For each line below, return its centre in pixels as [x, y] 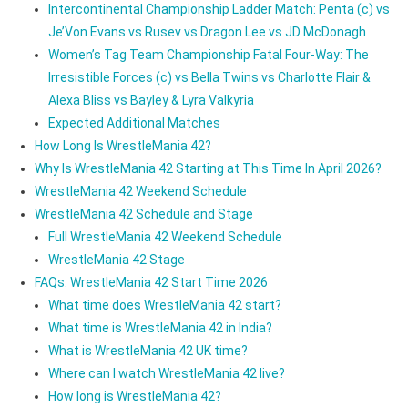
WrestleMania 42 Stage [116, 259]
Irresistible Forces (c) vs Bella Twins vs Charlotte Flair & [209, 77]
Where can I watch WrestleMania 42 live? [166, 373]
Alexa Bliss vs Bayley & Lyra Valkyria [151, 100]
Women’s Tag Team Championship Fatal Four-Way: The [208, 54]
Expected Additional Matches [134, 122]
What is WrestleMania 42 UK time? [148, 350]
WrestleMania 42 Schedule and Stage [143, 214]
